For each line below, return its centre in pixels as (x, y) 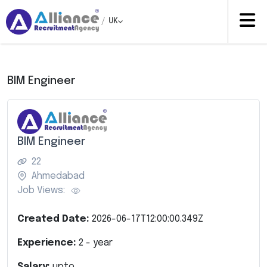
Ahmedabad (58, 176)
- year (98, 243)
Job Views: (41, 190)
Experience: (48, 243)
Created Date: (55, 219)
